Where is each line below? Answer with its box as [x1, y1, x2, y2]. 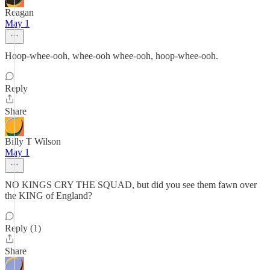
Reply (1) [5, 223, 41, 233]
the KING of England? [5, 190, 92, 201]
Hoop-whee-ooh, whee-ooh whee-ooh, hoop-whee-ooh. [5, 51, 218, 61]
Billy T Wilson [5, 136, 61, 146]
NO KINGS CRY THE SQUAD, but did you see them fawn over [5, 180, 257, 190]
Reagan [5, 7, 34, 17]
